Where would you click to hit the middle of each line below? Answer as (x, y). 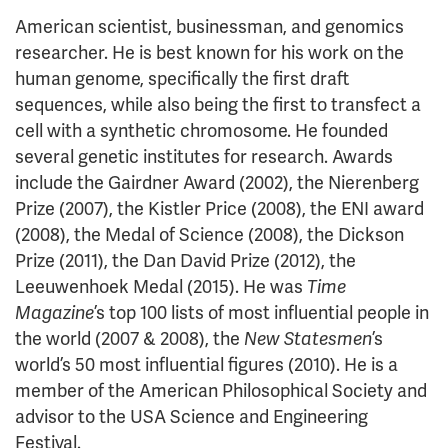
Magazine (54, 313)
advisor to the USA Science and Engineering (191, 417)
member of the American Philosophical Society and (221, 391)
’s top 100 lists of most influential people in (261, 313)
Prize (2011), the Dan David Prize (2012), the (185, 261)
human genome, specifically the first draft (182, 79)
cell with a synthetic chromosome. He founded (201, 131)
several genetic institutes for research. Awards (204, 157)
